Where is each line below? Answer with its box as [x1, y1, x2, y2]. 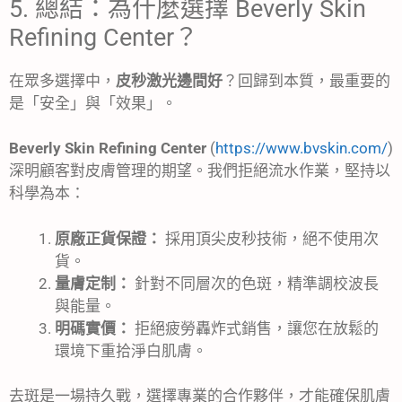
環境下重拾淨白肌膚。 [55, 341, 207, 360]
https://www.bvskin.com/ [215, 139, 388, 158]
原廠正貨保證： [55, 229, 162, 248]
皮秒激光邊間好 [116, 71, 223, 90]
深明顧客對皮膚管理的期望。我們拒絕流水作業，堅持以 [9, 162, 390, 180]
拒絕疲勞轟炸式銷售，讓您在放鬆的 [131, 319, 379, 337]
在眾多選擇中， [9, 71, 116, 90]
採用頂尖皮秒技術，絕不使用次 [162, 229, 379, 248]
